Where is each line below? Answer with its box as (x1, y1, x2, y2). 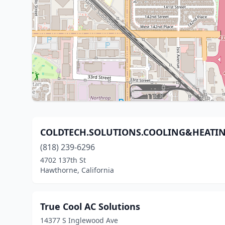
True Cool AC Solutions (40, 200, 140, 212)
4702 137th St (40, 155, 86, 165)
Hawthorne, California (40, 165, 114, 175)
